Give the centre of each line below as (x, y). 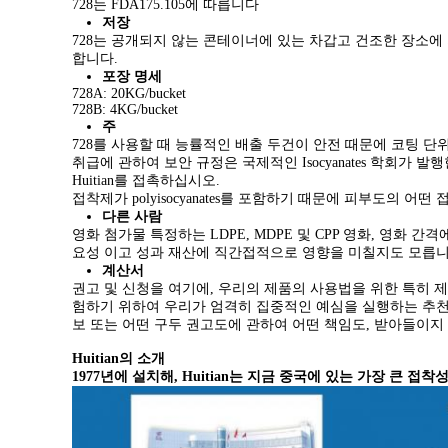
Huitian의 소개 (118, 358)
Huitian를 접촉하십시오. (146, 180)
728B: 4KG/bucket (125, 109)
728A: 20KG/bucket (129, 93)
